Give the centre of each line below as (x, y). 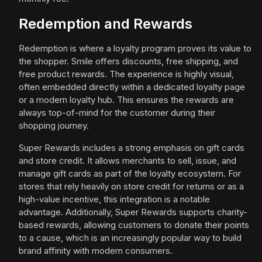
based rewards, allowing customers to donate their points (134, 225)
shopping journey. (54, 126)
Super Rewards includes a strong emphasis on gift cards (132, 148)
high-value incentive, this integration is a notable (114, 199)
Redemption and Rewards (106, 24)
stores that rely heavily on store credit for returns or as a (131, 187)
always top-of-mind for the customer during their (117, 113)
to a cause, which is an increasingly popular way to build (130, 238)
